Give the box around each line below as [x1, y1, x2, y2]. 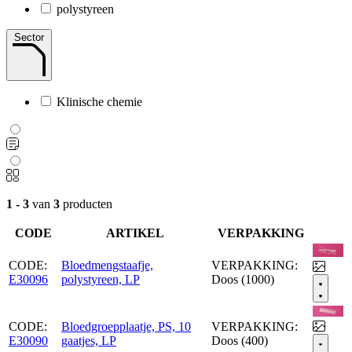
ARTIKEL [105, 225, 164, 240]
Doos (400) [211, 333, 268, 347]
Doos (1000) [211, 272, 274, 286]
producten [60, 196, 112, 211]
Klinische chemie [57, 94, 142, 108]
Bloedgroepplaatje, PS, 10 [61, 319, 191, 333]
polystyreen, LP [61, 272, 140, 286]
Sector [14, 31, 44, 43]
